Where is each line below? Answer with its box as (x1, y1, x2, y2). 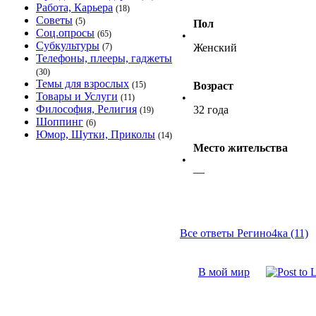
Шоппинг (36, 116, 83, 128)
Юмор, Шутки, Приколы (36, 128, 155, 140)
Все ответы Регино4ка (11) (180, 227, 308, 239)
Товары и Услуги (36, 90, 118, 102)
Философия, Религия (36, 103, 137, 115)
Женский (193, 42, 237, 54)
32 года (193, 104, 229, 116)
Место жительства (193, 142, 288, 154)
